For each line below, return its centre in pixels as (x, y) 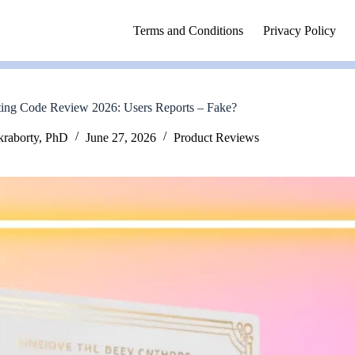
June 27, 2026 (120, 137)
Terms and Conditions (188, 30)
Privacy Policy (300, 30)
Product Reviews (216, 137)
